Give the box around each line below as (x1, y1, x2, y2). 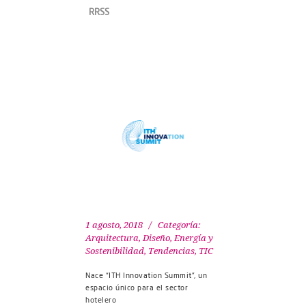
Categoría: (158, 220, 201, 231)
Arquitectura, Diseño (85, 233, 170, 244)
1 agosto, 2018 (85, 220, 143, 231)
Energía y (174, 233, 213, 244)
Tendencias (148, 246, 195, 257)
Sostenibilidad (85, 246, 144, 257)
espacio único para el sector (85, 283, 188, 293)
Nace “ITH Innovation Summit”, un (85, 270, 207, 281)
